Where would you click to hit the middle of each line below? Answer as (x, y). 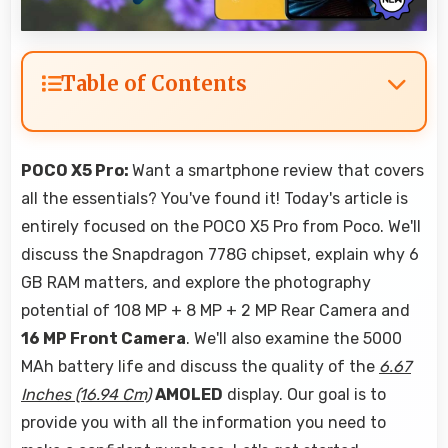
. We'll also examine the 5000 (294, 339)
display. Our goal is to (304, 395)
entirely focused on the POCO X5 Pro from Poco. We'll (221, 227)
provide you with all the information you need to (203, 423)
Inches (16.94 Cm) (86, 395)
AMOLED (189, 395)
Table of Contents (154, 84)
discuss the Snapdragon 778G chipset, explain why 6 (220, 255)
